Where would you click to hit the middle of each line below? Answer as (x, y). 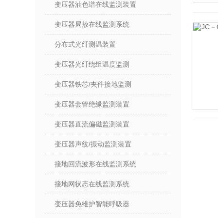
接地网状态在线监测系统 (92, 184)
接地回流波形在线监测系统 (95, 164)
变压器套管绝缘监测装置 (92, 104)
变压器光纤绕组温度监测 (92, 64)
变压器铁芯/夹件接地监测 (93, 84)
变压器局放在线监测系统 (92, 24)
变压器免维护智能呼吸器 (92, 204)
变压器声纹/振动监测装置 (93, 144)
